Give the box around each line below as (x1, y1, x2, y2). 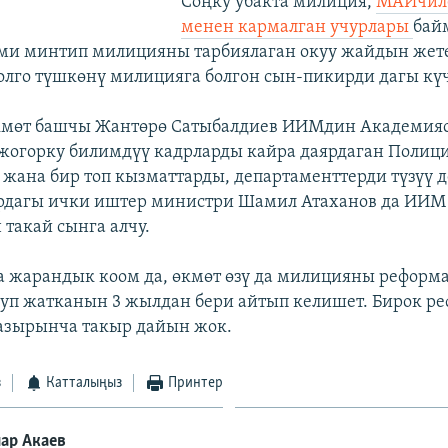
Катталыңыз (46, 374, 123, 391)
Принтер (167, 374, 223, 391)
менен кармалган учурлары (180, 17, 413, 37)
